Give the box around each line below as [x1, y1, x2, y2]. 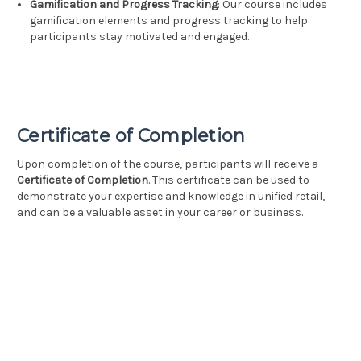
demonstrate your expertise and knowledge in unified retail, [17, 189, 325, 204]
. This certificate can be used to [148, 173, 309, 188]
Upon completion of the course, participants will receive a [17, 157, 318, 172]
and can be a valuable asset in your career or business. [17, 205, 303, 220]
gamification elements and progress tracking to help [30, 14, 309, 28]
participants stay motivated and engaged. [30, 30, 250, 44]
